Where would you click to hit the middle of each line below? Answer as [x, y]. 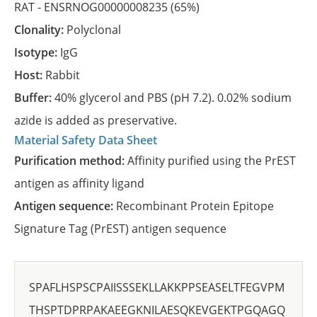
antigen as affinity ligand [79, 183]
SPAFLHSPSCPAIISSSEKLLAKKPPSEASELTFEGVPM [157, 287]
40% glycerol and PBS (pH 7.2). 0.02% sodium [173, 98]
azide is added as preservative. [96, 120]
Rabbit [63, 75]
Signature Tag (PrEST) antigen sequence [120, 229]
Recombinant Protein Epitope [195, 206]
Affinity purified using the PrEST [212, 161]
